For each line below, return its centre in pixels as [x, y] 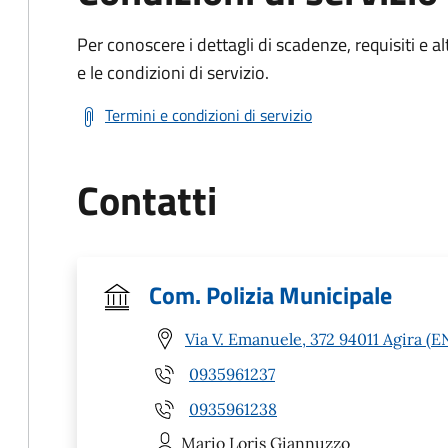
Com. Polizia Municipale [270, 295]
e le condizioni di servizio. [173, 72]
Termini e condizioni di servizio [208, 115]
